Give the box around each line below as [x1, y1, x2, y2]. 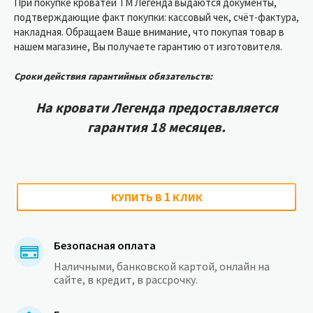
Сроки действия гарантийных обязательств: [14, 70, 212, 83]
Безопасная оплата [54, 238, 156, 253]
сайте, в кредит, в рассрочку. [54, 272, 198, 287]
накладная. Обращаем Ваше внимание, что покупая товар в [14, 25, 284, 39]
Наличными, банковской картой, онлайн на [54, 259, 270, 274]
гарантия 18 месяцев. [87, 118, 226, 136]
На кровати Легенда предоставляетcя [35, 99, 278, 117]
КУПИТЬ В [110, 190, 164, 205]
